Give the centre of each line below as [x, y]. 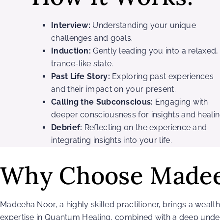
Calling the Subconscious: [102, 102]
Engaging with [180, 102]
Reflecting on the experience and [145, 127]
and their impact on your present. [113, 89]
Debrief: [67, 127]
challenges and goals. [92, 38]
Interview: [71, 25]
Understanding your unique [143, 25]
